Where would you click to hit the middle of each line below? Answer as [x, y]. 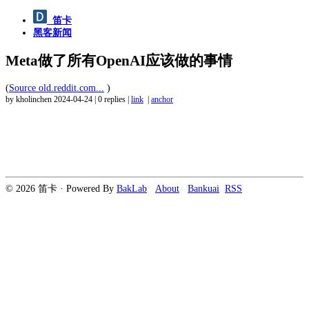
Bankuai [203, 188]
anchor [162, 99]
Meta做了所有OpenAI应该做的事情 [119, 61]
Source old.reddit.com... [57, 88]
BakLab [132, 188]
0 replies [112, 99]
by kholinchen [30, 99]
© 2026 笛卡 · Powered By [61, 188]
